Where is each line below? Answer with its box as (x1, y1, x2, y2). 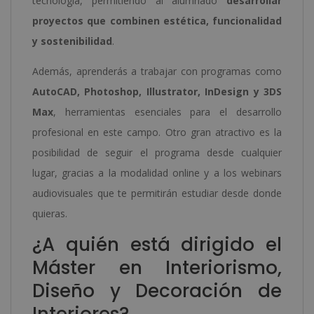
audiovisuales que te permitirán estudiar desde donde (32, 186, 282, 200)
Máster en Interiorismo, (32, 254, 282, 280)
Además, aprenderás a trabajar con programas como (32, 64, 282, 78)
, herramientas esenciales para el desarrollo (53, 104, 282, 118)
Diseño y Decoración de (32, 278, 282, 303)
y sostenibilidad (32, 34, 112, 48)
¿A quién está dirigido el (32, 231, 282, 257)
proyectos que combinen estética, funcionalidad (32, 13, 282, 27)
